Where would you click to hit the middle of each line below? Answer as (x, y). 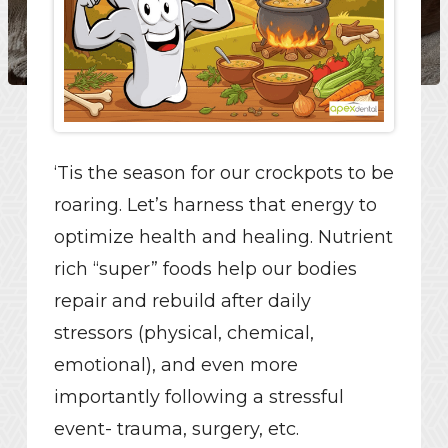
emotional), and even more (175, 365)
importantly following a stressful (198, 397)
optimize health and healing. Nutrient (223, 237)
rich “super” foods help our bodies (205, 269)
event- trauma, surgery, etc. (176, 429)
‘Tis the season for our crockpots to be (223, 173)
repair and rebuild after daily (182, 301)
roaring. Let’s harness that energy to (215, 205)
